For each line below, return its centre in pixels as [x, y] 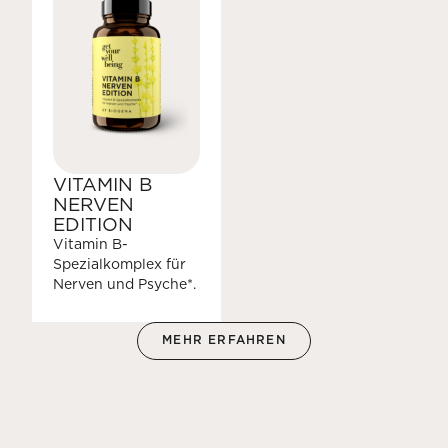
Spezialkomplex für [119, 263]
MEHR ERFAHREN [224, 340]
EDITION [92, 223]
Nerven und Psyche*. [124, 283]
